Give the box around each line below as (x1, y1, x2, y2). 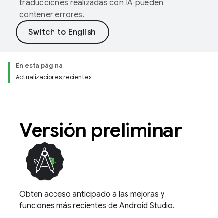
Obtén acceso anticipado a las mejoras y (19, 189, 164, 199)
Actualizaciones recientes (16, 73, 91, 81)
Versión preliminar (19, 118, 182, 142)
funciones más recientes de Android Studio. (19, 201, 175, 211)
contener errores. (19, 10, 85, 19)
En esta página (16, 61, 63, 70)
